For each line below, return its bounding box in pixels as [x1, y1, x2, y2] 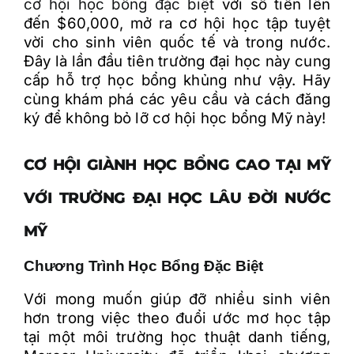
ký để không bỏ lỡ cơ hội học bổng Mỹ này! [24, 109, 326, 127]
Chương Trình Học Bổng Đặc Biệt [24, 258, 264, 275]
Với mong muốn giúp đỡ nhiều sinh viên [24, 289, 330, 308]
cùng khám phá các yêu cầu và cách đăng [24, 90, 330, 108]
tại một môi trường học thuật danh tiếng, [24, 327, 330, 346]
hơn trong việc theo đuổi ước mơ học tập [24, 308, 330, 327]
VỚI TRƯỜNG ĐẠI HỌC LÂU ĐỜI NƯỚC [24, 189, 330, 207]
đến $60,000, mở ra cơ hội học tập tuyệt [24, 14, 330, 32]
